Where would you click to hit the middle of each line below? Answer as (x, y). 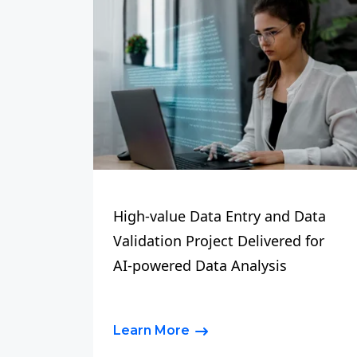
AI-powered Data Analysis (200, 265)
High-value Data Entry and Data (220, 216)
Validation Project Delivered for (219, 241)
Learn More (151, 330)
